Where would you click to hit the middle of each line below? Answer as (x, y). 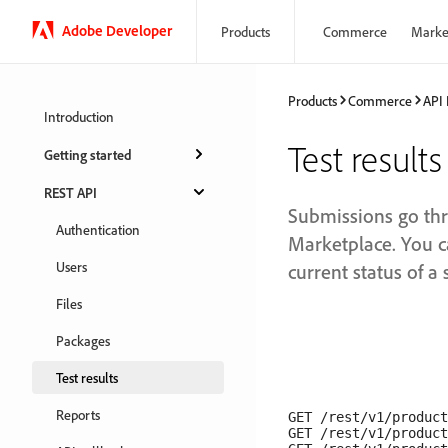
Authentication (98, 229)
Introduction (79, 116)
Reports (78, 414)
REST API (70, 192)
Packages (83, 340)
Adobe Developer (117, 30)
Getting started (88, 154)
